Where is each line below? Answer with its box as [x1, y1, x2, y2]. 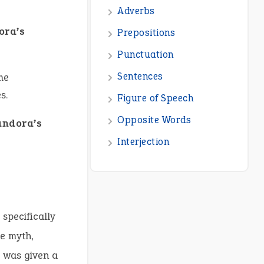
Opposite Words [117, 113, 192, 127]
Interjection [117, 135, 170, 149]
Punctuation [117, 48, 174, 62]
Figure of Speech [117, 91, 194, 105]
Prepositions [117, 26, 176, 40]
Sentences [117, 70, 163, 84]
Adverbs [117, 4, 155, 18]
